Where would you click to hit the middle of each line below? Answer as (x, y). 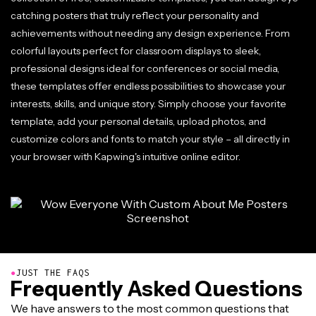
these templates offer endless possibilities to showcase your (148, 86)
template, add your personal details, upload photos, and (138, 121)
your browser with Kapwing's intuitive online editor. (126, 157)
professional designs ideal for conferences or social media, (145, 68)
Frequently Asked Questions (157, 289)
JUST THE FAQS (53, 273)
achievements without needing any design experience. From (150, 33)
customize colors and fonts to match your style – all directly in (150, 139)
